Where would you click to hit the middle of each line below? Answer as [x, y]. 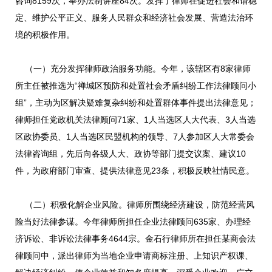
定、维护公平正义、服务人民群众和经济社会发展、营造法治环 [134, 18]
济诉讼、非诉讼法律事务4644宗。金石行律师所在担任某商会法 [135, 239]
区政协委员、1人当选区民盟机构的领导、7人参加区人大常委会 [135, 137]
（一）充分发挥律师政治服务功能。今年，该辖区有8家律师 [133, 69]
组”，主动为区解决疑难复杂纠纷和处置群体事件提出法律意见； [136, 103]
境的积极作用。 [45, 35]
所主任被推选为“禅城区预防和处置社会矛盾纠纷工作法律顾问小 [136, 86]
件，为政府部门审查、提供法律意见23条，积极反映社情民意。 [135, 171]
